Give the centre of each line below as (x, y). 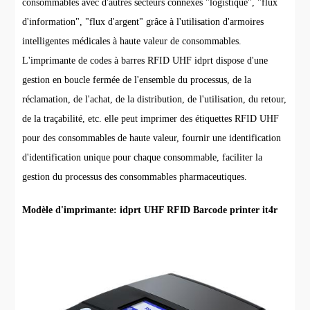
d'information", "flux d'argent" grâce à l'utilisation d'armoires (143, 22)
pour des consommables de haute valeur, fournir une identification (152, 138)
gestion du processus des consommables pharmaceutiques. (135, 177)
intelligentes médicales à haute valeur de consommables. (132, 42)
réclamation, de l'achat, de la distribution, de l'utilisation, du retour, (155, 100)
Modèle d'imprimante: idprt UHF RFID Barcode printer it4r (150, 210)
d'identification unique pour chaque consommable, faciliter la (143, 158)
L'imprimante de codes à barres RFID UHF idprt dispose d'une (145, 61)
